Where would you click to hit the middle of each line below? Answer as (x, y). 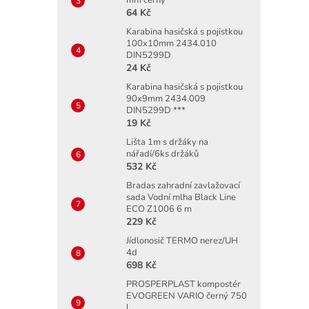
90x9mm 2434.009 (166, 98)
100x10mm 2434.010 (171, 43)
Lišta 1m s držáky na (167, 142)
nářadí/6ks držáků (162, 153)
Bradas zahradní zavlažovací (183, 185)
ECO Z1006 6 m (159, 209)
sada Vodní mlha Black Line (181, 197)
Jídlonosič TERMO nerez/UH (182, 240)
